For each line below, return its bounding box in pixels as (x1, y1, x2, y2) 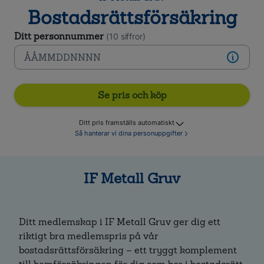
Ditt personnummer (14, 29, 104, 43)
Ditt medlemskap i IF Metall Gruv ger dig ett (19, 215, 220, 229)
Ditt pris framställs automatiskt (79, 118, 174, 127)
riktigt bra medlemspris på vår (19, 229, 159, 243)
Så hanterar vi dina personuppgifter (75, 129, 183, 137)
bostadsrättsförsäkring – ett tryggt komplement (19, 243, 237, 257)
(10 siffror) (105, 31, 146, 41)
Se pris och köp (97, 88, 167, 102)
